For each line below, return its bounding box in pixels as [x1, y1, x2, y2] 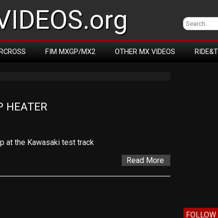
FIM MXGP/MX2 [45, 47, 95, 56]
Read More [126, 156, 164, 165]
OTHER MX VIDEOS [115, 47, 175, 56]
